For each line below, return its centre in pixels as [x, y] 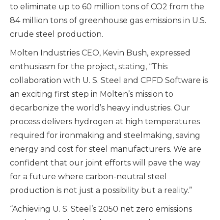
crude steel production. [56, 34]
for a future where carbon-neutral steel [88, 177]
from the [186, 7]
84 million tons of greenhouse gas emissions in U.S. [108, 21]
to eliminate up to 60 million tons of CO [86, 7]
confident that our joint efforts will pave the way [105, 163]
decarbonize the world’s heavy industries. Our [100, 108]
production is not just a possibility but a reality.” [101, 191]
